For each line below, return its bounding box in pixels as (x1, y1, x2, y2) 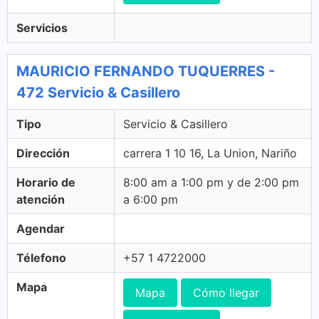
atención (16, 192, 65, 206)
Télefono (16, 251, 66, 265)
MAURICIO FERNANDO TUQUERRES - (16, 63, 275, 80)
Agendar (16, 221, 65, 236)
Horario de (16, 175, 75, 189)
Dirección (16, 146, 70, 160)
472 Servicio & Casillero (16, 84, 180, 101)
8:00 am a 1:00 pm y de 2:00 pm (123, 175, 299, 189)
